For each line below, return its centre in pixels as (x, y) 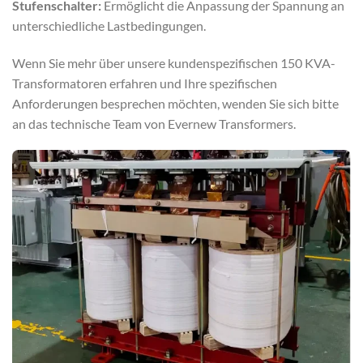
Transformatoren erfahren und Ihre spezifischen (145, 83)
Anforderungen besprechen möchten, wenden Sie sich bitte (175, 103)
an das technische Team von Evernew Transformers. (154, 123)
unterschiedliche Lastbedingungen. (109, 25)
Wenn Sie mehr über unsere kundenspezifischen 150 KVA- (174, 62)
